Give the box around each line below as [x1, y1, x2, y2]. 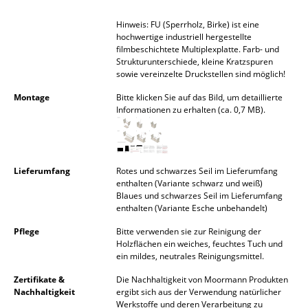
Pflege [14, 225, 39, 238]
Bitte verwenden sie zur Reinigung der [116, 225, 261, 238]
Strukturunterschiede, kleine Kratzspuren [116, 56, 273, 68]
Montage [14, 91, 49, 104]
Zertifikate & [14, 274, 65, 286]
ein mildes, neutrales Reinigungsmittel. [116, 250, 264, 263]
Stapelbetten [30, 148, 97, 164]
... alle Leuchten [30, 33, 110, 48]
